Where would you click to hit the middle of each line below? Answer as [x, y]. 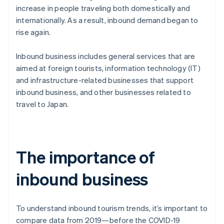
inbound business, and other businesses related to [103, 92]
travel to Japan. [42, 104]
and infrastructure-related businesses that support [105, 80]
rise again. [33, 32]
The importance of [86, 157]
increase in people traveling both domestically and [103, 8]
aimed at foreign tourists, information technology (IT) [108, 68]
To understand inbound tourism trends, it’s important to [112, 208]
